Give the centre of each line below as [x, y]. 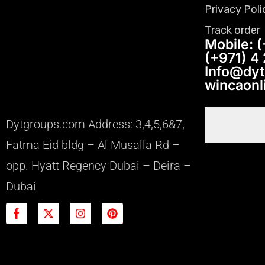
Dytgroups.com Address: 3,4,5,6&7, [95, 124]
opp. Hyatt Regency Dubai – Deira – [98, 165]
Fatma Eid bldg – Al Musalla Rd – [93, 145]
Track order [232, 30]
